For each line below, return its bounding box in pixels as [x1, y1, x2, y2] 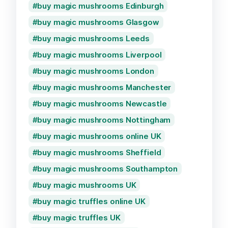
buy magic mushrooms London [37, 66, 154, 76]
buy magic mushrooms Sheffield [37, 147, 161, 157]
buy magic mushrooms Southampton [37, 163, 178, 174]
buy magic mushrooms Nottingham [37, 115, 171, 125]
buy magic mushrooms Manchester [37, 82, 172, 92]
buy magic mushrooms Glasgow [37, 17, 159, 27]
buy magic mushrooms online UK [37, 131, 161, 141]
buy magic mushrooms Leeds [37, 33, 150, 43]
